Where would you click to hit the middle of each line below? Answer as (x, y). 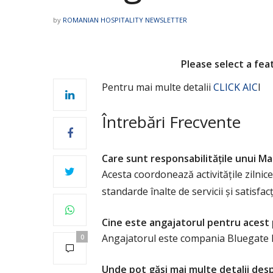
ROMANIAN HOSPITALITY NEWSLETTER (125, 19)
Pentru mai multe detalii (158, 87)
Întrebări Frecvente (171, 122)
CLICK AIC (236, 87)
